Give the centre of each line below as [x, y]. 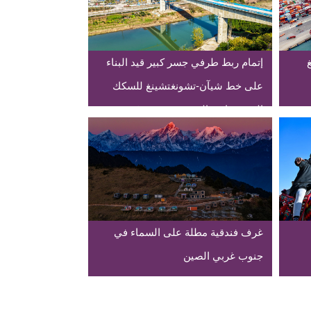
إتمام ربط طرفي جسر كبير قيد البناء [184, 62]
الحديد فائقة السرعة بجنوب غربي [191, 109]
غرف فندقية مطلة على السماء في [188, 232]
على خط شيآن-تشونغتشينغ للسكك [187, 86]
